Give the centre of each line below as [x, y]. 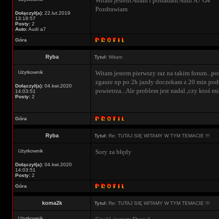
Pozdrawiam [111, 9]
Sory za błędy [113, 152]
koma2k [52, 203]
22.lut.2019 [57, 13]
